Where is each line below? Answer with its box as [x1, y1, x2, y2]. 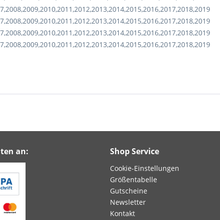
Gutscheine [110, 186, 147, 195]
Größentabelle [110, 175, 157, 184]
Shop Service [110, 146, 159, 157]
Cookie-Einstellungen [110, 164, 179, 173]
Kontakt [110, 209, 135, 218]
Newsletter [110, 197, 146, 207]
